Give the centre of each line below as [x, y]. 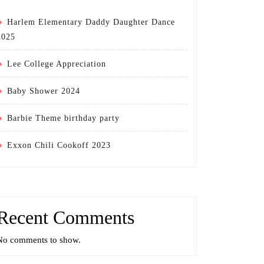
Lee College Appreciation [57, 64]
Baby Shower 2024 [44, 91]
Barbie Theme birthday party [63, 118]
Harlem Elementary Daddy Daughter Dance [91, 22]
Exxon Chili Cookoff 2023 [59, 146]
